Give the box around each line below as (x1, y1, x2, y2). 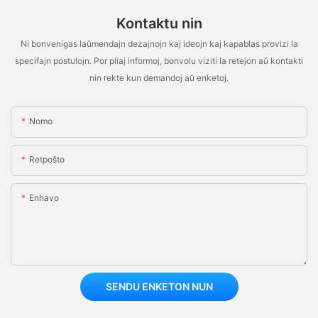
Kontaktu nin (116, 14, 202, 32)
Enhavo (29, 192, 59, 203)
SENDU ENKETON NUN (105, 280, 213, 292)
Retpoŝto (29, 153, 65, 165)
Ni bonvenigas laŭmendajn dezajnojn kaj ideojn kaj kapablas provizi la (20, 38, 298, 50)
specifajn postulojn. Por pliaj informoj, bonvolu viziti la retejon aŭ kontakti (15, 55, 303, 67)
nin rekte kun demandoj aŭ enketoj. (89, 72, 229, 84)
